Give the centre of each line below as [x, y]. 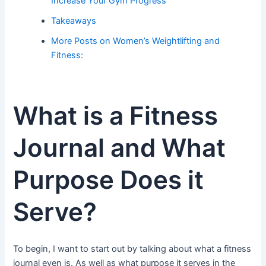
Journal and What [120, 148]
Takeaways [74, 21]
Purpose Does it [109, 180]
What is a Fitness [116, 116]
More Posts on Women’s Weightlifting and [136, 41]
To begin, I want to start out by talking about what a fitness [132, 248]
